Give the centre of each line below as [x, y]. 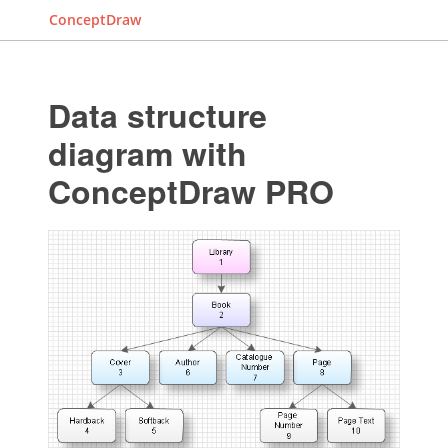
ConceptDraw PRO [190, 191]
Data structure [157, 115]
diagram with [147, 153]
